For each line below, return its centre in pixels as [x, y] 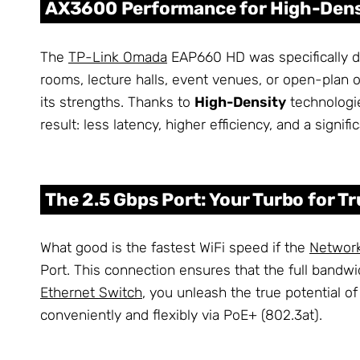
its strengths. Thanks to [117, 102]
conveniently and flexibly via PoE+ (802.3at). [181, 315]
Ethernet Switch [91, 293]
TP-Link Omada [118, 57]
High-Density [240, 102]
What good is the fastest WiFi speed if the [175, 248]
